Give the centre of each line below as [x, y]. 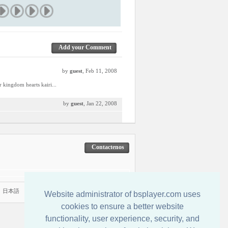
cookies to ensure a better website [122, 207]
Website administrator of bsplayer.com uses [122, 194]
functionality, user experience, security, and [122, 219]
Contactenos [108, 147]
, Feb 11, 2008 [100, 71]
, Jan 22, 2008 [100, 103]
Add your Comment [85, 47]
